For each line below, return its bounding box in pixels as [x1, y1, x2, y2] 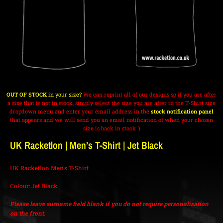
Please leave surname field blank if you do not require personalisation [10, 200, 209, 208]
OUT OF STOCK [6, 91, 47, 99]
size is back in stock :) [83, 124, 140, 132]
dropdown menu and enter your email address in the [9, 108, 151, 115]
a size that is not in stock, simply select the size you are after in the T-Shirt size [7, 99, 216, 107]
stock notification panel [151, 108, 214, 115]
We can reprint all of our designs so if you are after [82, 91, 217, 99]
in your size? [47, 91, 82, 99]
